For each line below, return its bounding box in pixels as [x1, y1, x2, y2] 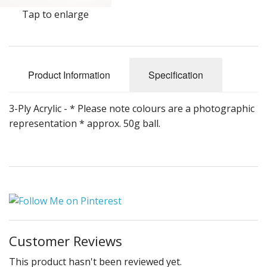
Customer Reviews [9, 231, 122, 250]
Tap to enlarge [22, 8, 89, 21]
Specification [148, 68, 203, 82]
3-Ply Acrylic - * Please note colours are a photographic [9, 102, 254, 116]
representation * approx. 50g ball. [9, 117, 160, 131]
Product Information [28, 68, 110, 82]
